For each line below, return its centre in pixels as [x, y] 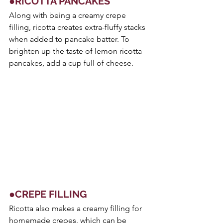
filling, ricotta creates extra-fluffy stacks [78, 27]
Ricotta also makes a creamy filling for [76, 208]
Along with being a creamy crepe [68, 15]
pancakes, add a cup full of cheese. [71, 63]
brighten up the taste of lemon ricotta [76, 51]
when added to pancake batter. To [70, 39]
